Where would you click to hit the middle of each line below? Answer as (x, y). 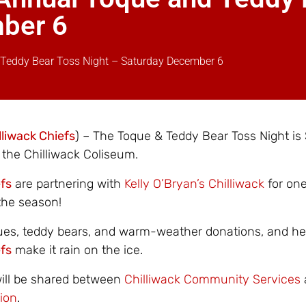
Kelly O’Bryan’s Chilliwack (194, 183)
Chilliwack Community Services (212, 279)
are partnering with (68, 183)
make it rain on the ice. (77, 250)
